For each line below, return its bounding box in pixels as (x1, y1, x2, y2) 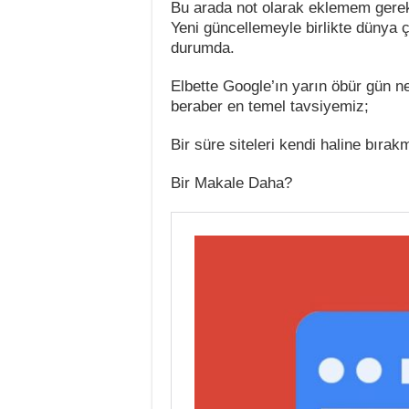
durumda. (171, 39, 235, 57)
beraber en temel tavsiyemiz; (171, 98, 369, 115)
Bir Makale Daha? (171, 174, 292, 192)
